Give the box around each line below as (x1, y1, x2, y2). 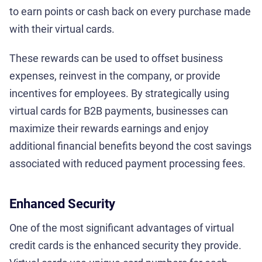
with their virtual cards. (9, 22, 115, 35)
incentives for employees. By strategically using (9, 87, 229, 99)
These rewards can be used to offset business (9, 51, 223, 64)
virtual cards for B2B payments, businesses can (9, 104, 228, 117)
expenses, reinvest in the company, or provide (9, 69, 220, 82)
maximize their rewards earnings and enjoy (9, 122, 209, 135)
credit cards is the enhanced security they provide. (9, 239, 242, 251)
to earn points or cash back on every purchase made (9, 5, 251, 18)
